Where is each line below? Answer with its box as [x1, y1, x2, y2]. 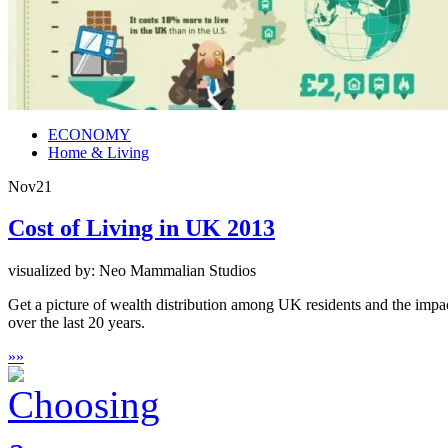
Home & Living [48, 143, 149, 161]
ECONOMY [48, 125, 131, 143]
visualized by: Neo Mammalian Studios [8, 262, 256, 280]
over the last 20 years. [8, 314, 145, 332]
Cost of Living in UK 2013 [8, 215, 275, 242]
